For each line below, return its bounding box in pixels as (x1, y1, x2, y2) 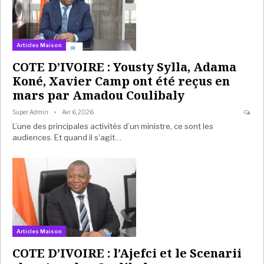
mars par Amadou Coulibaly (12, 87, 184, 103)
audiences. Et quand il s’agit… (12, 132, 121, 142)
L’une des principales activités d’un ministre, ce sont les (12, 121, 213, 131)
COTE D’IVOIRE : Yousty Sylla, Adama (12, 58, 236, 75)
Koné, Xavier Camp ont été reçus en (12, 72, 230, 89)
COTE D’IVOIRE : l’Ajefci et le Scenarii (12, 245, 242, 262)
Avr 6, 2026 (62, 108, 94, 115)
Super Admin (12, 108, 49, 115)
